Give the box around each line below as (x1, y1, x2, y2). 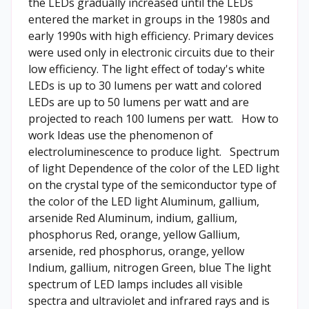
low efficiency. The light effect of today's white (28, 61, 265, 77)
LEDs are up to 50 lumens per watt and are (28, 94, 249, 110)
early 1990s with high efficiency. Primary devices (28, 28, 274, 43)
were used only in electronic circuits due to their (28, 45, 275, 60)
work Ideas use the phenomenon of (28, 128, 213, 143)
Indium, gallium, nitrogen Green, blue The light (28, 260, 271, 275)
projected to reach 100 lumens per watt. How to (28, 111, 279, 126)
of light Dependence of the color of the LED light (28, 161, 279, 176)
